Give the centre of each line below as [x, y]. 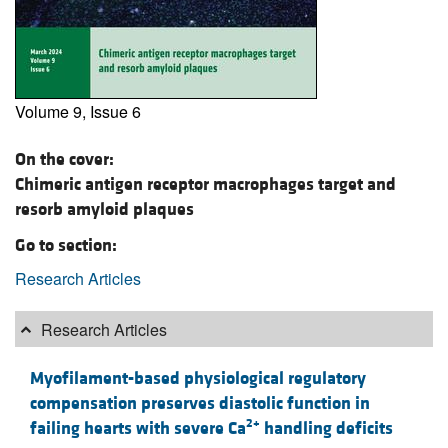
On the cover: [64, 159]
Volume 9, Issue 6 [78, 111]
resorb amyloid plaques [104, 209]
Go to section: [66, 246]
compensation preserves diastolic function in [200, 403]
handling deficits [326, 428]
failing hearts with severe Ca [138, 428]
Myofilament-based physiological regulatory [198, 378]
